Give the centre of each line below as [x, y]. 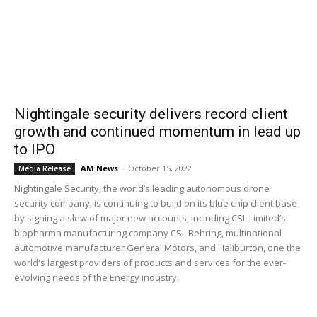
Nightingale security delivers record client [151, 114]
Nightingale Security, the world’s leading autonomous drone [142, 188]
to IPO [35, 149]
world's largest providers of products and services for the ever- [150, 263]
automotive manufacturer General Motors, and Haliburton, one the [157, 248]
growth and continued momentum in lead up [157, 132]
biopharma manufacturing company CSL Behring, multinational [148, 233]
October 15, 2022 [160, 168]
